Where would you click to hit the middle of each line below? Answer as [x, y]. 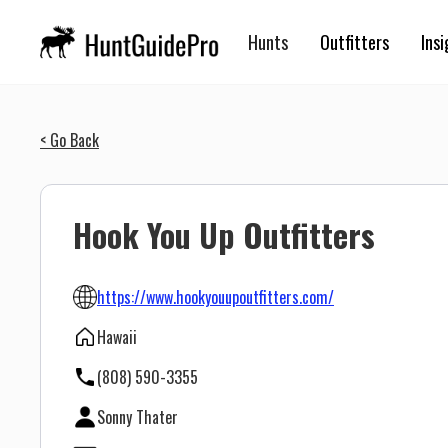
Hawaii [117, 337]
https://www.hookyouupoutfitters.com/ [215, 297]
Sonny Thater [137, 417]
